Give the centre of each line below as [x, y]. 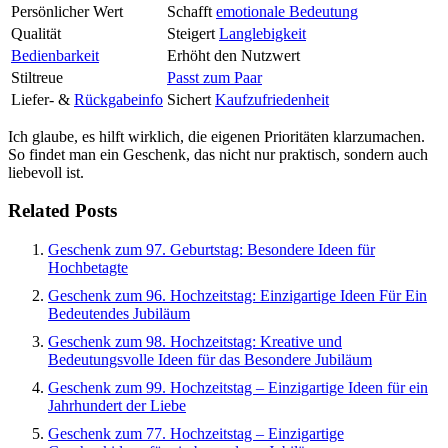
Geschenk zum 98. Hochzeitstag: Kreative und [195, 342]
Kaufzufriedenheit [272, 99]
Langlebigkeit [262, 33]
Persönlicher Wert [67, 11]
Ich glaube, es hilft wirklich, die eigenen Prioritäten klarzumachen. [216, 136]
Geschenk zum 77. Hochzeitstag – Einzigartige [196, 434]
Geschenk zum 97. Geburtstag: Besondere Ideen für [211, 250]
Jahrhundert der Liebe [117, 406]
